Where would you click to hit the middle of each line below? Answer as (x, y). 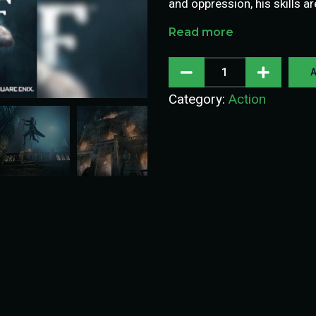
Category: (199, 99)
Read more (201, 32)
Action (247, 99)
